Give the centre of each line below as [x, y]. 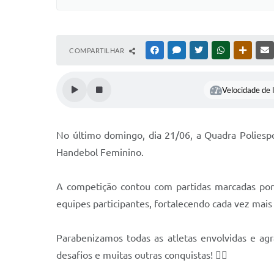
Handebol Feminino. [100, 152]
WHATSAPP [245, 50]
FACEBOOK [179, 50]
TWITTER [219, 50]
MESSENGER [202, 50]
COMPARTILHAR [98, 50]
